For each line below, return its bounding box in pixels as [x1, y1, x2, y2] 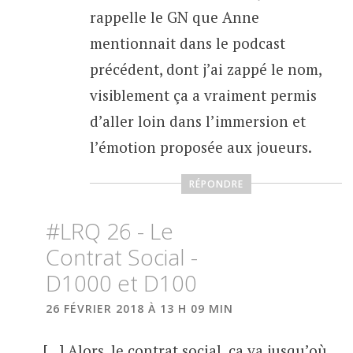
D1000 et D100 [46, 268, 198, 299]
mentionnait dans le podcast [89, 33, 285, 54]
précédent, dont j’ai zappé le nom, [89, 59, 321, 80]
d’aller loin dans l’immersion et [89, 111, 306, 132]
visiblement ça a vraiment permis [89, 85, 317, 106]
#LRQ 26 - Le [46, 216, 174, 247]
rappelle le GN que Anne [89, 7, 259, 28]
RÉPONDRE [188, 176, 243, 191]
